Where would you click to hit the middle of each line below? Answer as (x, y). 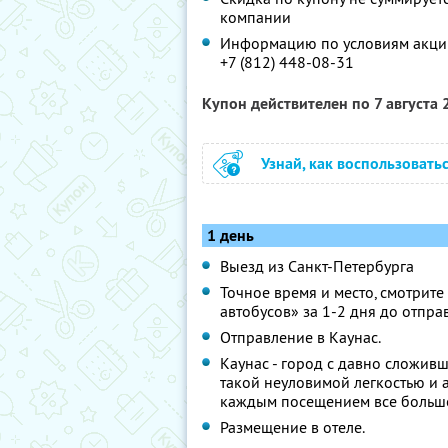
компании (255, 17)
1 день (230, 235)
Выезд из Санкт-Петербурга (317, 266)
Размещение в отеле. (292, 427)
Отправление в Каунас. (300, 337)
